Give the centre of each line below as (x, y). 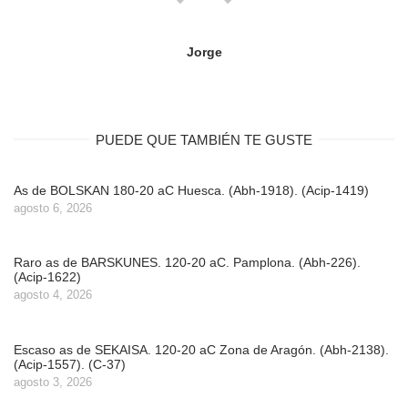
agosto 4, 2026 (53, 295)
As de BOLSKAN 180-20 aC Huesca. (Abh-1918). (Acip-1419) (191, 190)
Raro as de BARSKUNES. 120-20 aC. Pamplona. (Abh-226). (187, 263)
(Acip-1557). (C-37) (70, 365)
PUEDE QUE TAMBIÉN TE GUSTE (204, 139)
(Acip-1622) (47, 277)
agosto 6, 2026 (53, 208)
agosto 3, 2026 (53, 382)
